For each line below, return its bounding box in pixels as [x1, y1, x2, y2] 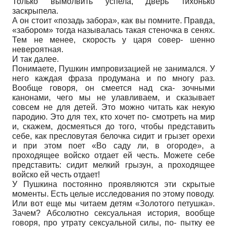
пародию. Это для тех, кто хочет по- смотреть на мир [12, 112, 215, 121]
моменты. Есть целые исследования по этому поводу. [12, 189, 214, 198]
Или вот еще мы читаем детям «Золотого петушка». [12, 199, 215, 208]
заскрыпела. [12, 6, 58, 15]
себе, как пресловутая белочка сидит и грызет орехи [12, 131, 215, 140]
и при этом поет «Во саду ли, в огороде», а [12, 141, 215, 150]
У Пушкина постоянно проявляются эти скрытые [12, 179, 215, 188]
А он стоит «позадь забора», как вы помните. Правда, [12, 16, 215, 25]
